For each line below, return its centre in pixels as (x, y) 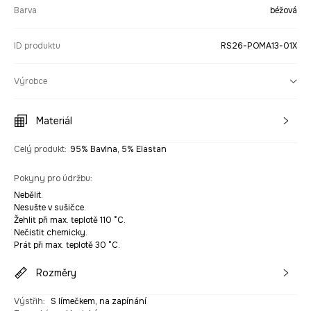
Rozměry (56, 273)
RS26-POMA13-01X (259, 46)
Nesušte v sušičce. (50, 208)
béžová (284, 11)
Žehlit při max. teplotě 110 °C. (70, 220)
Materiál (54, 121)
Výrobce (31, 82)
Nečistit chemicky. (51, 233)
